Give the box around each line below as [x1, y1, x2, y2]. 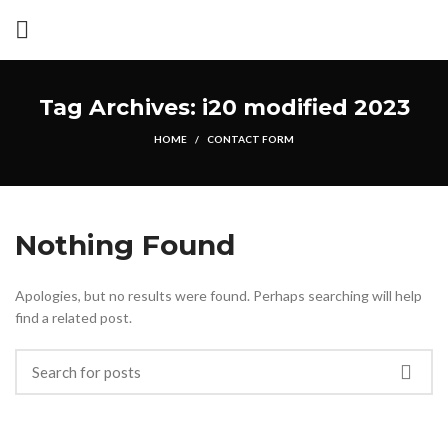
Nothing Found [15, 228, 235, 262]
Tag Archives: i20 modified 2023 [38, 94, 410, 121]
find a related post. [15, 309, 132, 326]
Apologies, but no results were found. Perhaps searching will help [15, 287, 422, 304]
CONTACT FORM [207, 133, 294, 145]
